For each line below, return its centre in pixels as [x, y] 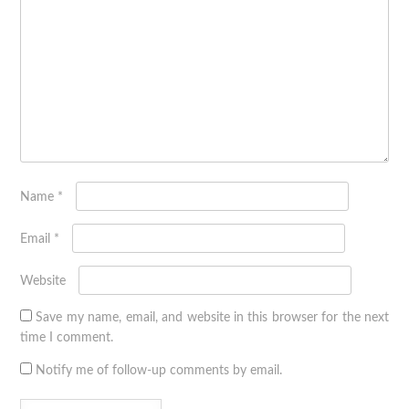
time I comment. [66, 338]
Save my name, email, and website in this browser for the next [213, 318]
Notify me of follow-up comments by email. [158, 371]
